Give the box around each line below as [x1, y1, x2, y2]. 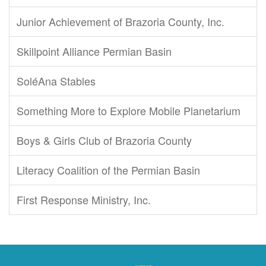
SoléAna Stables [17, 73, 96, 88]
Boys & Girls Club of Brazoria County [17, 132, 192, 148]
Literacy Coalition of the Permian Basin [17, 162, 200, 178]
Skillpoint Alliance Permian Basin [17, 43, 172, 59]
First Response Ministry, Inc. [17, 192, 151, 207]
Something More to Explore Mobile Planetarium [17, 103, 240, 118]
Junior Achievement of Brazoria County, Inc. [17, 14, 224, 29]
